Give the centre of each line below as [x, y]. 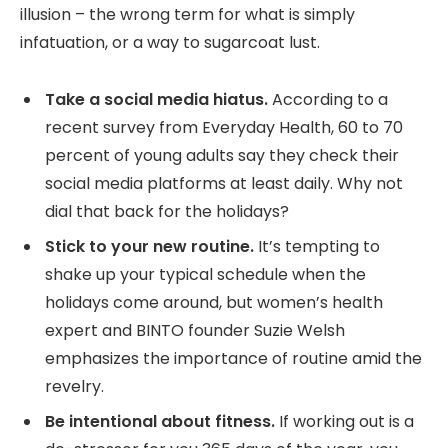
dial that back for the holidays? [167, 212]
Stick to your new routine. [149, 247]
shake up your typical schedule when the [205, 275]
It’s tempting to [317, 247]
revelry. [74, 387]
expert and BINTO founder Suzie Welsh [195, 331]
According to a [328, 100]
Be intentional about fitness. [160, 422]
